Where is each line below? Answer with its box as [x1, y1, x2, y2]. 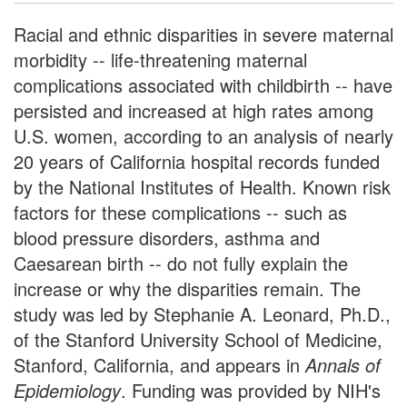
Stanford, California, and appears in [14, 351, 305, 378]
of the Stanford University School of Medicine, [14, 325, 382, 352]
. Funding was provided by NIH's [121, 376, 381, 403]
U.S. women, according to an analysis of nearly [14, 122, 393, 149]
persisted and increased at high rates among [14, 96, 373, 124]
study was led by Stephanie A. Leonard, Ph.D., [14, 300, 391, 327]
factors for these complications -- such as [14, 198, 347, 225]
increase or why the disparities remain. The [14, 274, 361, 302]
